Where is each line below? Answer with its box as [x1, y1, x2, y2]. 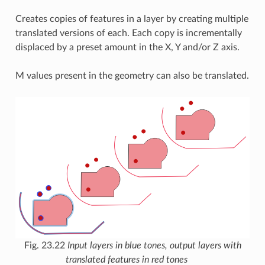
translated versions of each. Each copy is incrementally [15, 28, 242, 38]
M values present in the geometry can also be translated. [15, 70, 249, 80]
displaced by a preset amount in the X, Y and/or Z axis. [15, 42, 240, 52]
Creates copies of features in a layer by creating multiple [15, 14, 248, 24]
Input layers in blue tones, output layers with [67, 241, 241, 251]
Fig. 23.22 [24, 241, 67, 251]
